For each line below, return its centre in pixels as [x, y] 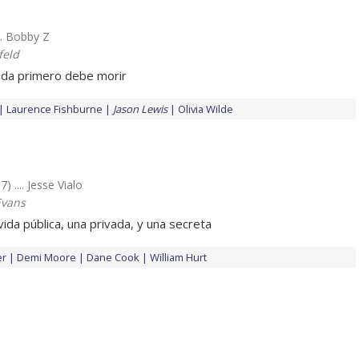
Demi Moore [46, 258]
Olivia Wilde [206, 109]
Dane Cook [113, 258]
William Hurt [178, 258]
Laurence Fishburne [54, 109]
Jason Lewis [140, 109]
